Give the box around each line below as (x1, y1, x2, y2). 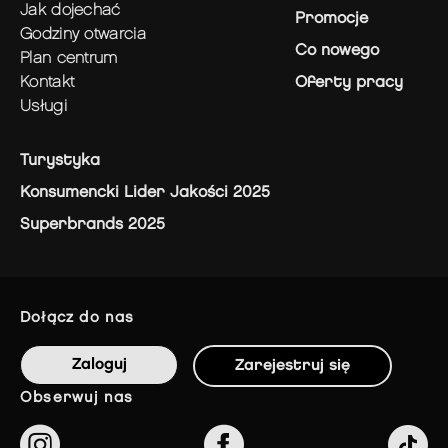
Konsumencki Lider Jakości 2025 (20, 185, 270, 200)
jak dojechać (28, 3, 121, 18)
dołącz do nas (31, 311, 135, 325)
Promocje (295, 11, 368, 26)
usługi (31, 99, 67, 114)
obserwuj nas (33, 390, 134, 405)
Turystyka (20, 153, 100, 168)
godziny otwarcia (32, 27, 146, 42)
